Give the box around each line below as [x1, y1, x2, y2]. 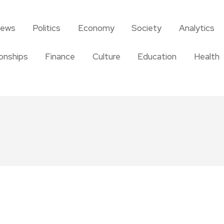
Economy [77, 22, 114, 33]
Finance [45, 51, 75, 62]
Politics [32, 22, 60, 33]
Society [131, 22, 161, 33]
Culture [92, 51, 120, 62]
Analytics [178, 22, 214, 33]
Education [137, 51, 177, 62]
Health [193, 51, 219, 62]
